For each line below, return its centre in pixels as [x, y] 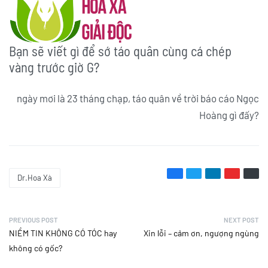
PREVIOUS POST [33, 220]
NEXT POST [241, 220]
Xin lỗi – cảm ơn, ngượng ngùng [201, 233]
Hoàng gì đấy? [229, 115]
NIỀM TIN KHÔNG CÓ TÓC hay [63, 233]
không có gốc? [36, 248]
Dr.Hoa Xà [35, 178]
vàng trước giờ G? [54, 67]
